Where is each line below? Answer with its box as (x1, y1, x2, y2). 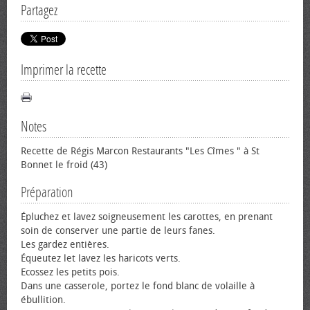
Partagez (21, 2, 57, 19)
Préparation (21, 184, 73, 201)
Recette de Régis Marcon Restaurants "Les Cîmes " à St (21, 145, 259, 157)
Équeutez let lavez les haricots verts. (21, 253, 181, 264)
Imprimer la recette (21, 62, 107, 78)
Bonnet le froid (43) (21, 159, 107, 171)
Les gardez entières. (21, 239, 109, 250)
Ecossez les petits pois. (21, 266, 120, 278)
